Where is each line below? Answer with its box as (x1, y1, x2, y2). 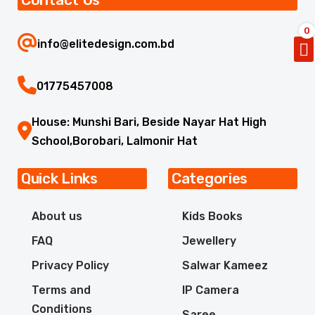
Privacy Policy (32, 259, 109, 273)
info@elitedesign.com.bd (37, 37, 174, 51)
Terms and (32, 283, 91, 297)
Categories (172, 169, 247, 188)
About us (32, 210, 82, 224)
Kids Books (182, 210, 243, 224)
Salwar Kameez (182, 259, 268, 273)
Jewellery (182, 234, 236, 248)
